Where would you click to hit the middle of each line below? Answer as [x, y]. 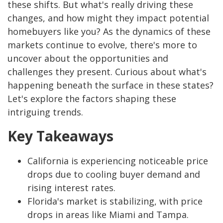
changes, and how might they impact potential [108, 18]
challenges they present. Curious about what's [107, 72]
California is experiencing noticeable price [118, 161]
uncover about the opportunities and [88, 58]
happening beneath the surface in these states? [111, 85]
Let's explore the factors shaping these [92, 99]
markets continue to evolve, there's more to [102, 45]
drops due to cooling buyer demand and [114, 174]
